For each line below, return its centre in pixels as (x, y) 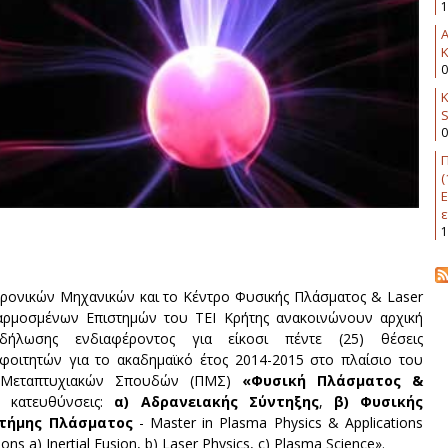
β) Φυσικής (378, 401)
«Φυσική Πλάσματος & (332, 380)
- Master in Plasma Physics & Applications (278, 422)
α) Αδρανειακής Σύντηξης (211, 401)
